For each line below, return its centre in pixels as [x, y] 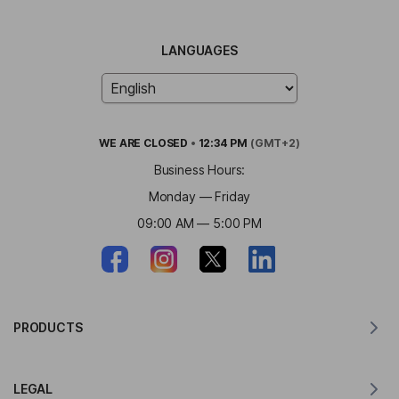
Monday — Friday [199, 196]
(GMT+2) [274, 142]
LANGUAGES [199, 50]
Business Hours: [199, 169]
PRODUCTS [48, 327]
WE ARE [122, 142]
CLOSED [166, 142]
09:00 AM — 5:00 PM [199, 223]
